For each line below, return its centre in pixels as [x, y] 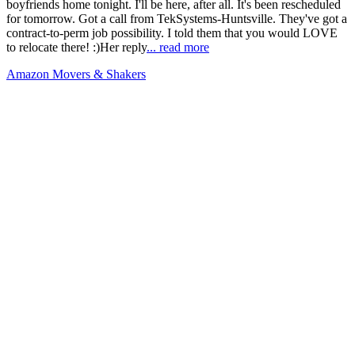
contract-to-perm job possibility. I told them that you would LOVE [172, 32]
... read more [178, 47]
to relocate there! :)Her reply [76, 47]
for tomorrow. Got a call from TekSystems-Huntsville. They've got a [177, 18]
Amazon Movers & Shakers [76, 74]
